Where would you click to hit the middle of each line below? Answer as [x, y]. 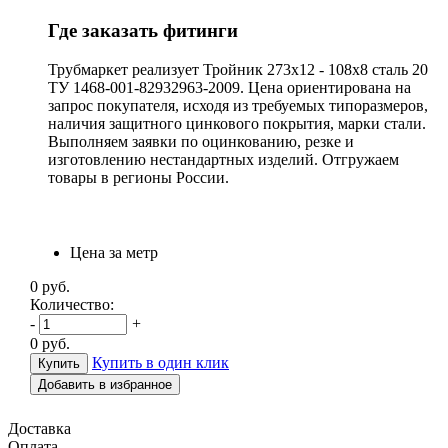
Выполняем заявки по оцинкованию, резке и [201, 141]
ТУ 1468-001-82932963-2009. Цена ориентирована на [229, 87]
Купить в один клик [160, 362]
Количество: [72, 304]
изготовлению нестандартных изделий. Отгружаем [223, 159]
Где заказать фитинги [143, 30]
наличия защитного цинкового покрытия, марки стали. [237, 123]
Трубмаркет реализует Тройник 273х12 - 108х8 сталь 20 [238, 69]
